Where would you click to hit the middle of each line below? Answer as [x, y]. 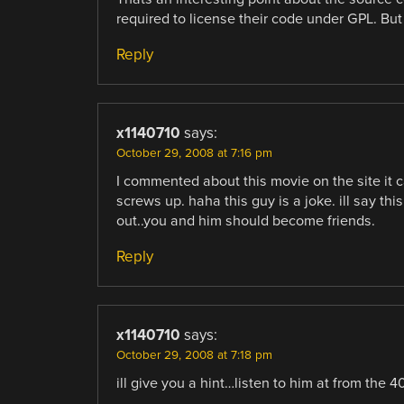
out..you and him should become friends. [245, 220]
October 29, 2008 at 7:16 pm [194, 153]
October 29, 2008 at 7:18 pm [194, 355]
